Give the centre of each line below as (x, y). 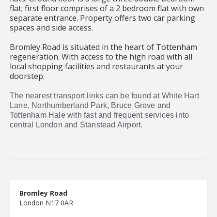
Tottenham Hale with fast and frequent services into (100, 115)
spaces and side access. (51, 27)
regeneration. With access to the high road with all (101, 56)
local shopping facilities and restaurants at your (96, 66)
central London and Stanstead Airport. (76, 124)
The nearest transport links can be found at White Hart (104, 95)
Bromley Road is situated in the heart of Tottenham (103, 47)
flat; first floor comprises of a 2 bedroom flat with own (107, 8)
